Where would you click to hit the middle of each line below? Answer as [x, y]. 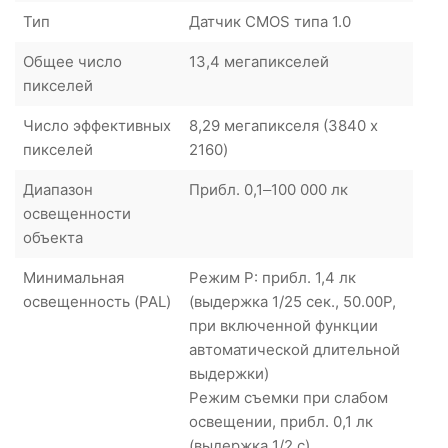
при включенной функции [283, 325]
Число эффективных [97, 125]
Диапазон [58, 189]
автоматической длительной [294, 349]
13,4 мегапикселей [259, 61]
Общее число [72, 61]
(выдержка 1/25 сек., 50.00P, [292, 301]
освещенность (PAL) [97, 301]
